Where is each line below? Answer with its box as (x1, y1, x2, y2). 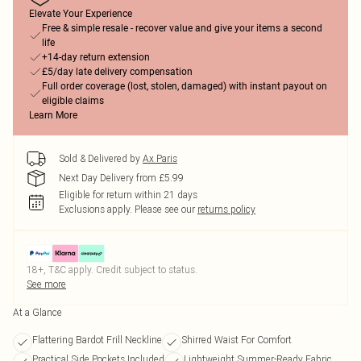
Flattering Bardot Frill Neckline (32, 334, 162, 346)
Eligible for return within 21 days (59, 189, 197, 201)
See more (27, 278, 66, 290)
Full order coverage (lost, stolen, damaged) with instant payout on (42, 81, 327, 92)
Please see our (135, 203, 195, 215)
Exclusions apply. (59, 203, 132, 215)
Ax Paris (143, 152, 177, 164)
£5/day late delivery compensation (42, 66, 193, 77)
